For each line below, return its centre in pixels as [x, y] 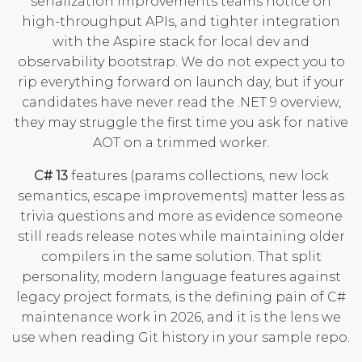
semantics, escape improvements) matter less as [181, 196]
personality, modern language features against [181, 276]
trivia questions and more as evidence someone [181, 216]
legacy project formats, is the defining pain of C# [181, 297]
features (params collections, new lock [198, 175]
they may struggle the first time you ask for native [181, 122]
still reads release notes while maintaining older [181, 236]
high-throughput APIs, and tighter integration [181, 21]
